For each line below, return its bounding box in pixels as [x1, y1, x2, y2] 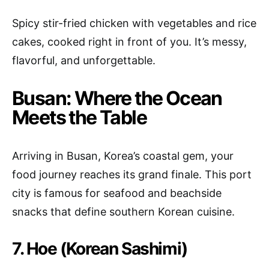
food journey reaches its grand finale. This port [12, 168, 252, 181]
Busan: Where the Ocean [12, 86, 222, 110]
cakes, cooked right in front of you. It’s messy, [12, 35, 247, 48]
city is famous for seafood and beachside [12, 187, 222, 199]
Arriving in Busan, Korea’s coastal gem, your [12, 150, 234, 162]
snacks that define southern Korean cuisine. [12, 205, 235, 218]
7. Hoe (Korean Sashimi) [12, 238, 187, 259]
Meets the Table [12, 106, 147, 129]
